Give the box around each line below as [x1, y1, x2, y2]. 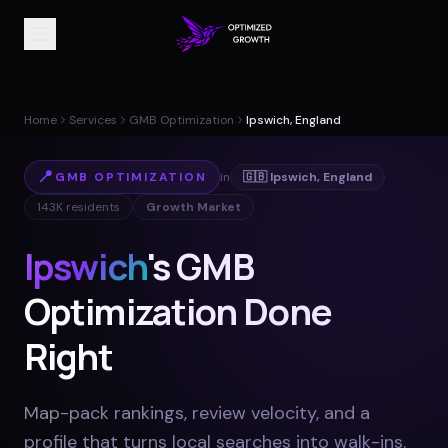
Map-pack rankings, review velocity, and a [24, 401, 370, 425]
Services [69, 112, 117, 128]
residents [63, 199, 120, 215]
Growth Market [146, 199, 241, 215]
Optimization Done [24, 287, 332, 336]
